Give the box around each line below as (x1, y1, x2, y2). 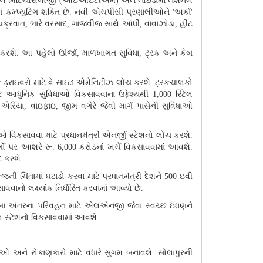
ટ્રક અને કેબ (144, 49, 193, 58)
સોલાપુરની (158, 248, 193, 258)
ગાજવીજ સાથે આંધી (72, 19, 140, 29)
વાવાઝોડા (144, 19, 175, 29)
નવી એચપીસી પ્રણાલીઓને (75, 8, 173, 17)
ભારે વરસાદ (29, 19, 68, 29)
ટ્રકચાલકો (152, 78, 193, 87)
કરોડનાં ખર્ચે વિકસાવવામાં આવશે (79, 143, 190, 152)
